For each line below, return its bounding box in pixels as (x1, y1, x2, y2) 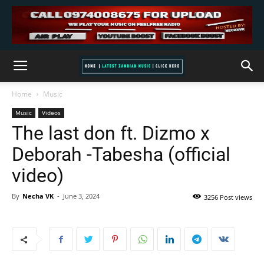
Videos (42, 108, 61, 117)
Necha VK (22, 192, 54, 200)
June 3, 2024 (63, 192, 100, 200)
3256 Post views (204, 193, 252, 202)
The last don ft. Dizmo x (12, 122, 210, 144)
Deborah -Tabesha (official (12, 143, 230, 166)
